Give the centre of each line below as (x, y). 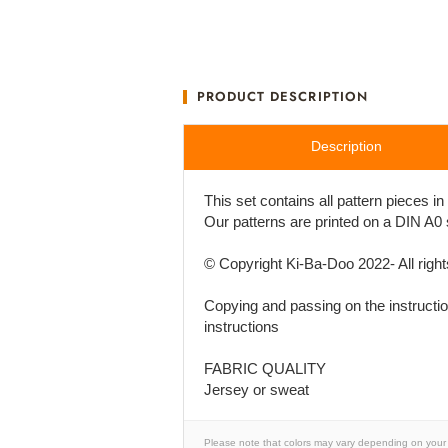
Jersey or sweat (256, 389)
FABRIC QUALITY (265, 368)
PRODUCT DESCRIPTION (282, 96)
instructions (241, 326)
